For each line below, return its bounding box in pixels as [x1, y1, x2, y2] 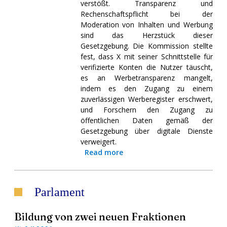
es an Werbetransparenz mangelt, [80, 72, 213, 83]
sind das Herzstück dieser [80, 30, 213, 40]
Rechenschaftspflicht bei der [80, 9, 213, 19]
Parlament [34, 185, 85, 199]
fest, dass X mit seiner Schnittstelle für [80, 51, 213, 61]
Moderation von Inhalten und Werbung [80, 19, 213, 29]
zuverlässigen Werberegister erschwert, [80, 94, 213, 104]
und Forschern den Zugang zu [80, 104, 213, 115]
